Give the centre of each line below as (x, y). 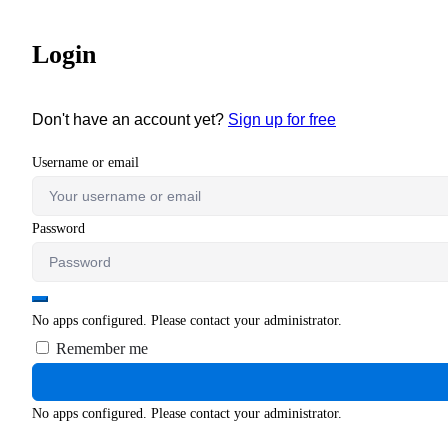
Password (58, 229)
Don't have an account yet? (130, 120)
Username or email (85, 163)
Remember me (100, 349)
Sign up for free (282, 120)
